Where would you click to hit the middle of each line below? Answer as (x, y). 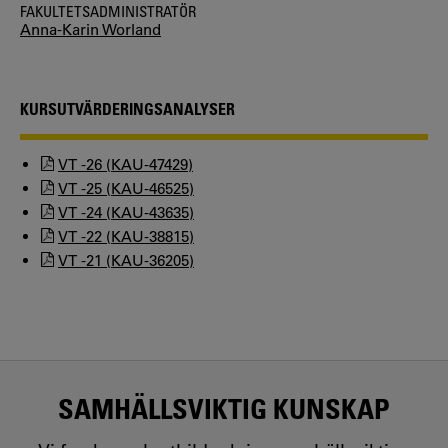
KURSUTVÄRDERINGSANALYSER (127, 109)
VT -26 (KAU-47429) (125, 164)
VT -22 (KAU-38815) (126, 236)
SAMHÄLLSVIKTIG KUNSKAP (224, 408)
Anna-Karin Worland (90, 29)
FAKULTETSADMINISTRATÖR (108, 11)
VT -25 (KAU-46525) (126, 188)
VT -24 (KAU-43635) (126, 212)
